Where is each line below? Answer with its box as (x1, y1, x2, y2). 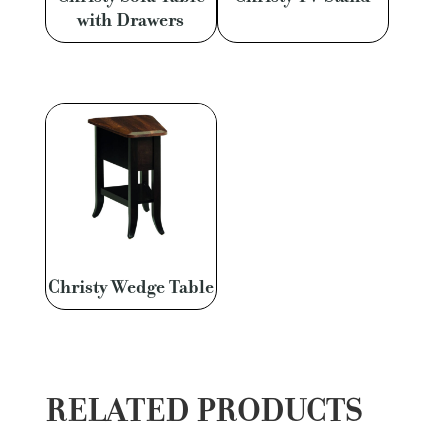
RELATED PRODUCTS (44, 389, 363, 433)
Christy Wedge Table (47, 275, 214, 300)
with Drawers (77, 7, 185, 32)
